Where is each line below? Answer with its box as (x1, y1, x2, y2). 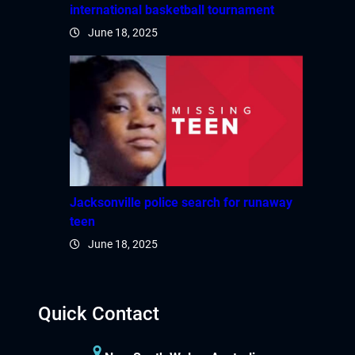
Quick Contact (38, 302, 159, 325)
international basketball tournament (70, 2, 274, 17)
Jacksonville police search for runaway (70, 195, 292, 211)
